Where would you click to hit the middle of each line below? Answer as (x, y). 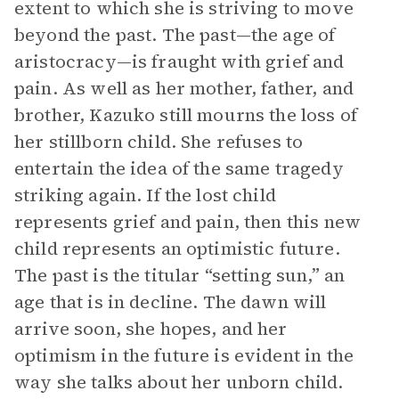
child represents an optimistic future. (177, 248)
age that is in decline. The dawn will (171, 302)
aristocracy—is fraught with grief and (179, 61)
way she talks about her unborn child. (179, 382)
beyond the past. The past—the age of (175, 35)
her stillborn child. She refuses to (159, 142)
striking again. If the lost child (145, 195)
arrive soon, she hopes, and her (151, 329)
